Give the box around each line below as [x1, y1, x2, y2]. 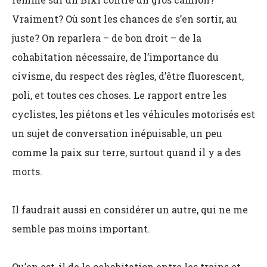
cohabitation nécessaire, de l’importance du [12, 51, 219, 63]
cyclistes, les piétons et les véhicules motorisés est [12, 108, 255, 120]
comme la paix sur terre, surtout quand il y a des [12, 146, 241, 159]
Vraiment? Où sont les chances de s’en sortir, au [12, 13, 237, 25]
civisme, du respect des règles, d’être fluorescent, [12, 70, 244, 82]
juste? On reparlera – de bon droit [12, 32, 170, 44]
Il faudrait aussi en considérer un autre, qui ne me [12, 203, 248, 216]
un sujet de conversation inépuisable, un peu [12, 127, 222, 139]
